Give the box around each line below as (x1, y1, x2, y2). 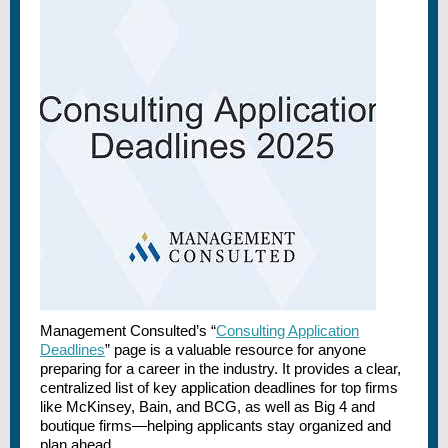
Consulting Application (216, 322, 359, 339)
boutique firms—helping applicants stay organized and (40, 417, 391, 434)
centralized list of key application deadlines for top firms (40, 379, 398, 396)
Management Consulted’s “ (40, 322, 216, 339)
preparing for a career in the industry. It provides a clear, (40, 360, 401, 377)
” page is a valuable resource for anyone (105, 341, 366, 358)
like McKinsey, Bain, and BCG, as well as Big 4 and (40, 398, 375, 415)
